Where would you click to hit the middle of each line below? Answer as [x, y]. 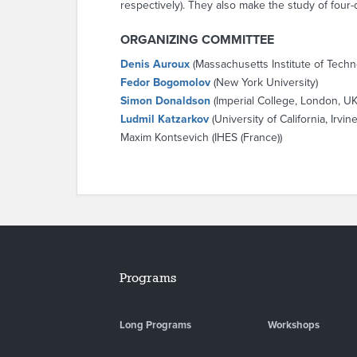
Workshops [293, 325]
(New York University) [264, 82]
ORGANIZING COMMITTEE [197, 40]
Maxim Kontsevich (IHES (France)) [201, 137]
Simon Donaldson [165, 101]
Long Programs [155, 325]
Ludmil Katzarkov [165, 119]
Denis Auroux [155, 64]
